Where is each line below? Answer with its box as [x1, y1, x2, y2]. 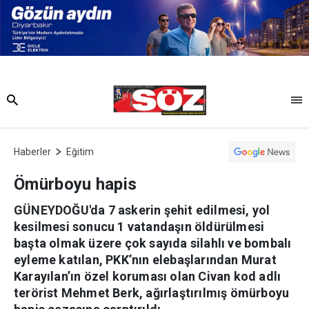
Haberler [14, 146, 51, 158]
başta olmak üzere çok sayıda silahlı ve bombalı [14, 236, 292, 251]
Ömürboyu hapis [14, 175, 137, 195]
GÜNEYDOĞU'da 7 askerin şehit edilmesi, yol [14, 203, 270, 218]
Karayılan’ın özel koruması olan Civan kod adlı [14, 269, 281, 284]
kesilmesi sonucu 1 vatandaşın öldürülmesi [14, 219, 265, 235]
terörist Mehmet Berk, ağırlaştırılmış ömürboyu [14, 286, 290, 301]
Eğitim [66, 146, 94, 158]
